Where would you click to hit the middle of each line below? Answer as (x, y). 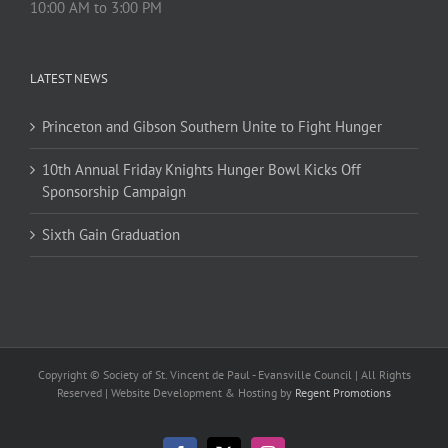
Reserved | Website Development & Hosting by (176, 392)
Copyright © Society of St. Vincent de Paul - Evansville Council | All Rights (224, 374)
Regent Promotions (343, 392)
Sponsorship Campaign (114, 191)
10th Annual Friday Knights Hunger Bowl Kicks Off (201, 169)
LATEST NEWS (69, 78)
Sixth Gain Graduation (111, 234)
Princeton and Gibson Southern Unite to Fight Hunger (212, 126)
